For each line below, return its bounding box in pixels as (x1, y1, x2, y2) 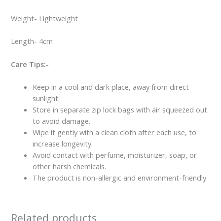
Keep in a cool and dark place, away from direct (33, 82, 189, 92)
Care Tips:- (11, 59, 49, 69)
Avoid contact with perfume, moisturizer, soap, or (33, 150, 197, 160)
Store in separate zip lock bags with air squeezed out (33, 105, 208, 115)
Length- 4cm (11, 36, 53, 46)
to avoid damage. (33, 116, 91, 126)
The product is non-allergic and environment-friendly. (33, 173, 208, 183)
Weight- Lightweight (11, 13, 78, 23)
